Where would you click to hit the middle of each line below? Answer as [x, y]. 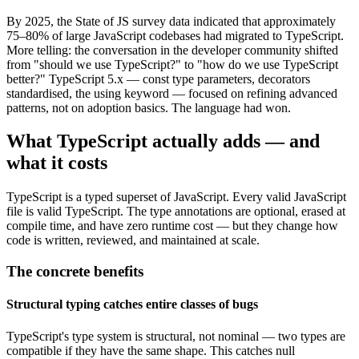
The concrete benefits [75, 272]
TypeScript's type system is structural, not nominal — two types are [176, 336]
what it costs [57, 163]
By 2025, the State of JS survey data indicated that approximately [171, 21]
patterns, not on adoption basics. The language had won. [149, 107]
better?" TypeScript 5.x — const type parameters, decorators [158, 79]
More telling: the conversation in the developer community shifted [172, 50]
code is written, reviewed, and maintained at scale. [133, 240]
